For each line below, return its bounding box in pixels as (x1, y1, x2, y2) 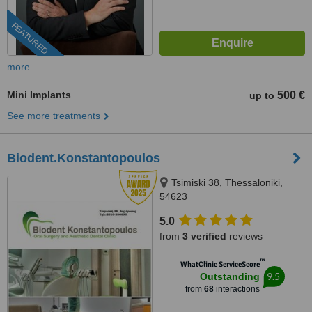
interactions (213, 284, 260, 294)
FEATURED (9, 20, 50, 57)
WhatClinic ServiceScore (180, 260, 260, 269)
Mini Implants (7, 89, 71, 100)
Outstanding (199, 271, 260, 282)
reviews (226, 231, 263, 242)
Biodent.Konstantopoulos (7, 151, 160, 165)
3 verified (182, 231, 226, 242)
